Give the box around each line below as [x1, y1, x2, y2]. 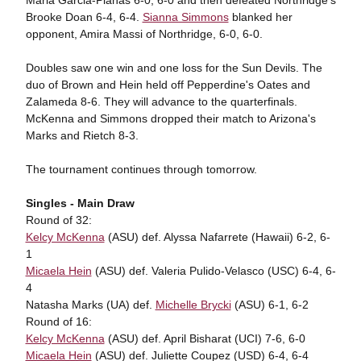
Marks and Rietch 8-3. [25, 129, 139, 142]
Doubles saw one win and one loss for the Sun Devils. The [25, 61, 322, 74]
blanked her [228, 10, 293, 23]
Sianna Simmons [142, 10, 229, 23]
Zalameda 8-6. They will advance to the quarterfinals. [25, 95, 297, 108]
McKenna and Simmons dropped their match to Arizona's [25, 112, 316, 125]
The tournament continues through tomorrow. [25, 163, 257, 176]
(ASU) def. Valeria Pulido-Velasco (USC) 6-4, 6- [91, 264, 336, 277]
